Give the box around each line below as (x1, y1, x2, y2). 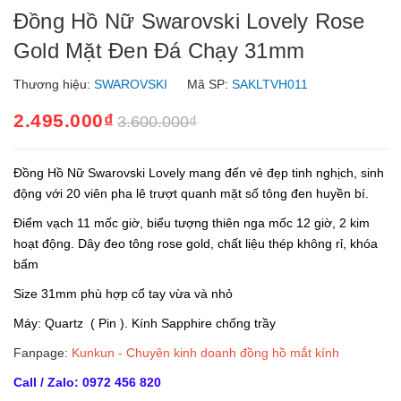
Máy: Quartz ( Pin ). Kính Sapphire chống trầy (13, 316, 276, 330)
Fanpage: (13, 346, 72, 360)
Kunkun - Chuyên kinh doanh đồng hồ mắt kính (72, 346, 339, 360)
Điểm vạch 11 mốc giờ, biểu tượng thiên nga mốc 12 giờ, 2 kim (13, 216, 370, 230)
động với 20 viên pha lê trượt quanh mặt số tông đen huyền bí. (13, 186, 369, 200)
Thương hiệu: (13, 77, 94, 91)
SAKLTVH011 (232, 77, 311, 91)
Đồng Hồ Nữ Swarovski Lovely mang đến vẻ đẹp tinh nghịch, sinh (13, 166, 384, 180)
